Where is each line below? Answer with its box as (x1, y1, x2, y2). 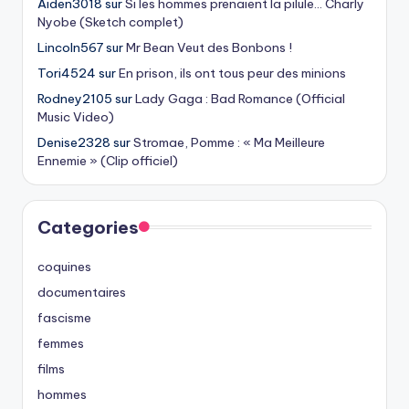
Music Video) (37, 109, 114, 126)
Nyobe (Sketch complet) (37, 14, 184, 31)
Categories (37, 216, 139, 239)
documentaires (37, 284, 126, 301)
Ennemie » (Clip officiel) (37, 152, 178, 170)
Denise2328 (37, 134, 110, 152)
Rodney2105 (37, 90, 112, 108)
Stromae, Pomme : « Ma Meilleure (133, 134, 325, 152)
